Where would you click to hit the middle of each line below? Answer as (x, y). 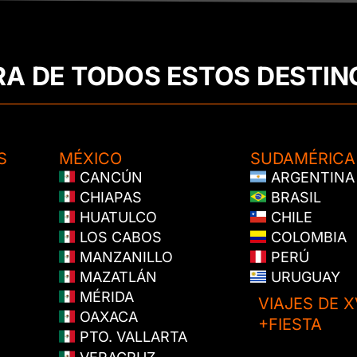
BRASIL (294, 197)
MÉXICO (90, 158)
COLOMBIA (306, 237)
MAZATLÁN (116, 277)
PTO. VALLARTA (131, 337)
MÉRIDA (104, 297)
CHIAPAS (108, 197)
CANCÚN (109, 177)
